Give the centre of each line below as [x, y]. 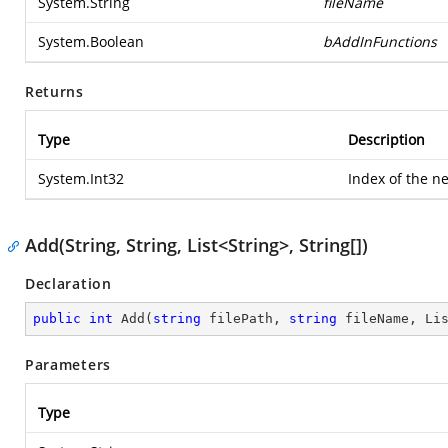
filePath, [245, 318]
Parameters [68, 364]
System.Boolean [91, 41]
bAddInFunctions [380, 41]
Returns [54, 91]
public [57, 318]
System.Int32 [81, 178]
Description [386, 139]
